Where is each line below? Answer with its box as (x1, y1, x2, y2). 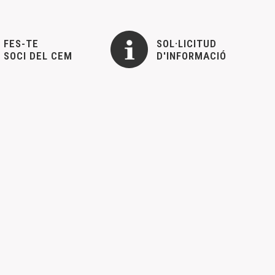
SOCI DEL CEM (4, 49, 72, 62)
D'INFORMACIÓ (156, 49, 227, 62)
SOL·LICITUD (156, 37, 217, 50)
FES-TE (4, 37, 39, 50)
